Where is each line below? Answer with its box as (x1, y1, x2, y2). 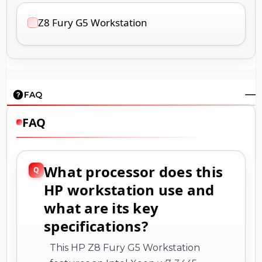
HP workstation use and (44, 180, 215, 199)
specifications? (44, 216, 148, 236)
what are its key (44, 198, 158, 218)
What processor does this (44, 161, 223, 181)
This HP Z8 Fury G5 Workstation (50, 242, 200, 253)
